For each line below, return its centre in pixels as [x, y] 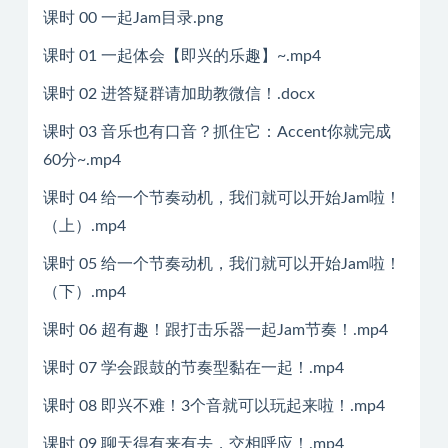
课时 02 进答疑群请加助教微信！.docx [179, 94]
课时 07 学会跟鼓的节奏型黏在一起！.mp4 [193, 368]
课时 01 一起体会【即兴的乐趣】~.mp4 [182, 56]
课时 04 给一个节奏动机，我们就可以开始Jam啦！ [222, 198]
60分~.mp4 [82, 160]
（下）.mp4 [84, 292]
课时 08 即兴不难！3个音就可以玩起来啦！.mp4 [214, 406]
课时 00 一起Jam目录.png [133, 18]
